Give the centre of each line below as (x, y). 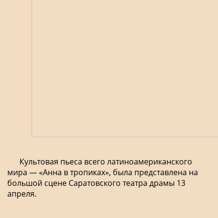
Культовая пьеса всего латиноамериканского (106, 161)
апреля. (22, 193)
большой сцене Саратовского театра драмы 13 (96, 183)
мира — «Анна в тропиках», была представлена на (103, 172)
